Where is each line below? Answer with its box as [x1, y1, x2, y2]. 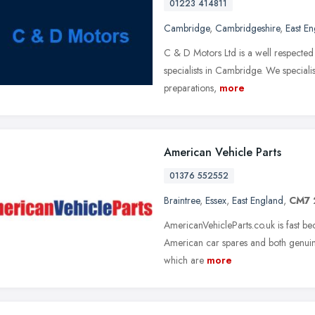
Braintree [164, 193, 200, 207]
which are [164, 252, 204, 267]
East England [232, 193, 283, 207]
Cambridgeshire [215, 20, 280, 35]
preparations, [164, 80, 217, 95]
